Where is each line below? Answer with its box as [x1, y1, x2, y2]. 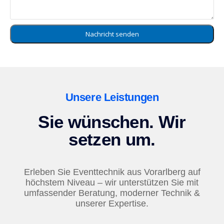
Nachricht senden [85, 29, 139, 38]
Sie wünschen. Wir [38, 112, 186, 131]
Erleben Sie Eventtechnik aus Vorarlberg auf [23, 167, 200, 177]
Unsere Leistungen [65, 91, 159, 103]
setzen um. [68, 129, 155, 149]
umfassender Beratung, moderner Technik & [24, 188, 200, 198]
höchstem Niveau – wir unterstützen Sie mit [25, 177, 198, 187]
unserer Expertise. [75, 198, 148, 208]
